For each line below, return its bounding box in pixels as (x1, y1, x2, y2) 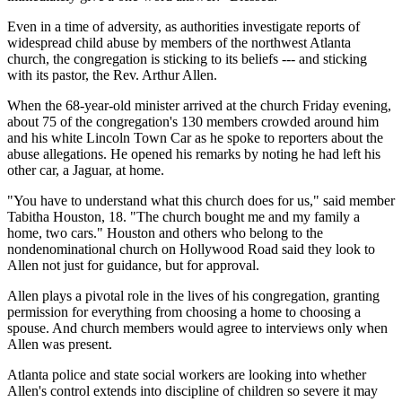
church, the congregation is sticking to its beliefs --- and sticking (7, 50, 367, 66)
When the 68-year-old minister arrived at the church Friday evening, (7, 97, 391, 113)
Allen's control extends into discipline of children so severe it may (7, 382, 378, 398)
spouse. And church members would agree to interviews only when (7, 319, 388, 336)
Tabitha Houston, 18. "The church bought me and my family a (7, 208, 360, 224)
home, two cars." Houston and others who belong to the (7, 224, 323, 240)
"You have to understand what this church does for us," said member (7, 192, 395, 208)
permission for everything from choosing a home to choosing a (7, 303, 361, 319)
